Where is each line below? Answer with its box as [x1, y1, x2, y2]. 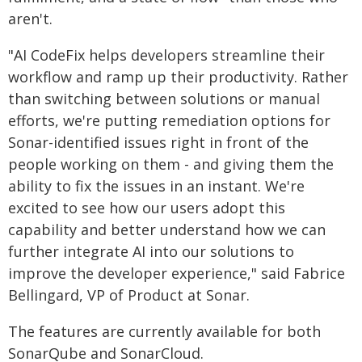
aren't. [8, 9, 53, 28]
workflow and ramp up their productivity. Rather [8, 67, 348, 86]
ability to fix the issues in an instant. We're [8, 176, 305, 196]
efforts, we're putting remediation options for [8, 111, 330, 130]
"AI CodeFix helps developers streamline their [8, 45, 325, 65]
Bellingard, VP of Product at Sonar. [8, 285, 250, 305]
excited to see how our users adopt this [8, 198, 285, 217]
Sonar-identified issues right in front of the [8, 133, 309, 152]
